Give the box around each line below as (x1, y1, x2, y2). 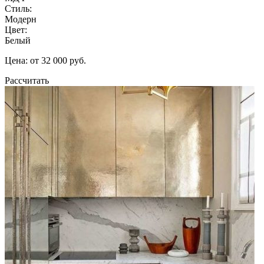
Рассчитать (5, 75, 49, 85)
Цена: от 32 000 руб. (5, 55, 86, 65)
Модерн (5, 14, 37, 24)
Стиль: (5, 3, 32, 14)
